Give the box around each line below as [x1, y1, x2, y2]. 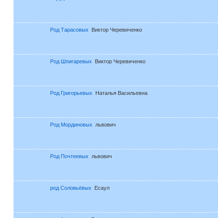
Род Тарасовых [50, 26, 89, 33]
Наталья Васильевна [95, 90, 147, 96]
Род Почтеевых [50, 153, 89, 159]
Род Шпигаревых [50, 58, 92, 64]
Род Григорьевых [50, 90, 92, 96]
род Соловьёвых [50, 184, 91, 191]
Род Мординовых [50, 121, 92, 127]
